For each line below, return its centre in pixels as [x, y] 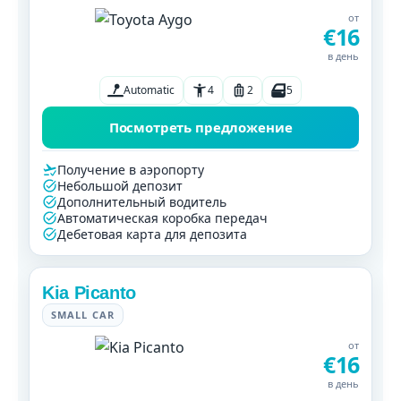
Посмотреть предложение [200, 127]
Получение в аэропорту [131, 169]
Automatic [149, 90]
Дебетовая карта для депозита [152, 234]
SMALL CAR [83, 314]
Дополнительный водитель [142, 201]
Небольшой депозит [120, 185]
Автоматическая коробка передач [162, 218]
